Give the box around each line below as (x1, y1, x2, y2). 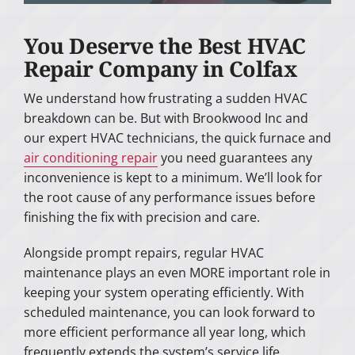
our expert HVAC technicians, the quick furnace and (23, 129, 331, 147)
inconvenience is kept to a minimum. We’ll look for (23, 169, 323, 187)
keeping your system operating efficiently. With (23, 284, 304, 302)
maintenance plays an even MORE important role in (23, 264, 330, 282)
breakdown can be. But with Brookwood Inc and (23, 109, 308, 128)
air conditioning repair (23, 149, 158, 167)
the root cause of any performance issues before (23, 189, 315, 207)
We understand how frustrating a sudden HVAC (23, 90, 307, 108)
